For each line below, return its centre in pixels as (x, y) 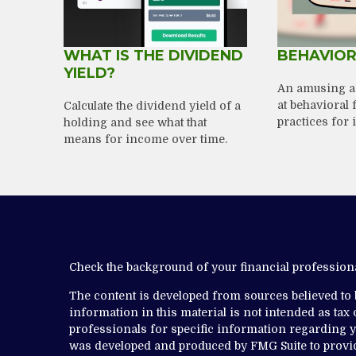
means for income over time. (145, 139)
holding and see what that (135, 122)
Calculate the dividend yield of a (152, 105)
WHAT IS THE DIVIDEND (153, 55)
